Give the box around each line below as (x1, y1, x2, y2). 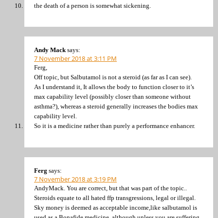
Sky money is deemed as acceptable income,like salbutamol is (34, 203, 197, 211)
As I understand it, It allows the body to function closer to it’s (34, 83, 194, 91)
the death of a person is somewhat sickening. (34, 2, 151, 9)
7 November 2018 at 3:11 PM (34, 54, 117, 63)
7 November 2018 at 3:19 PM (34, 174, 117, 183)
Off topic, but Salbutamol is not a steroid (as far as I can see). (34, 73, 192, 81)
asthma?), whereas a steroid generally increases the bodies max (34, 103, 198, 110)
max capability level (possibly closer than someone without (34, 93, 191, 101)
